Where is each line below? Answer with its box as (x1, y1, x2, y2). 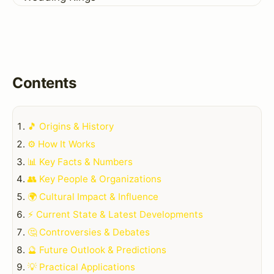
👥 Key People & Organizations (28, 173, 161, 185)
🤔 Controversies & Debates (28, 226, 150, 238)
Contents (12, 74, 76, 92)
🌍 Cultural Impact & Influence (28, 191, 158, 203)
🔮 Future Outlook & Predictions (28, 243, 166, 256)
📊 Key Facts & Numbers (28, 155, 133, 168)
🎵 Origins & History (28, 120, 114, 132)
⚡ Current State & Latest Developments (28, 208, 203, 220)
